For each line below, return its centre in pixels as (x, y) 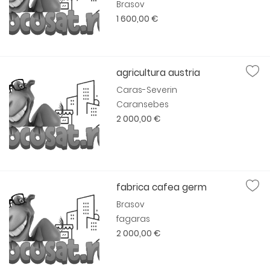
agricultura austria (159, 73)
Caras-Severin (147, 90)
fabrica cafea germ (162, 187)
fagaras (133, 219)
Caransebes (143, 105)
